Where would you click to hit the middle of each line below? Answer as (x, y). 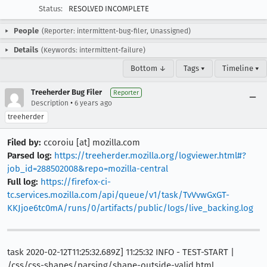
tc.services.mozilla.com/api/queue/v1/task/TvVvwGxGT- (118, 195)
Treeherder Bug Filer (66, 92)
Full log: (23, 182)
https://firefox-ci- (76, 182)
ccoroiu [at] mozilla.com (91, 142)
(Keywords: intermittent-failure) (93, 50)
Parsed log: (30, 156)
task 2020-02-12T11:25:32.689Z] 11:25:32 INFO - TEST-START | (121, 252)
